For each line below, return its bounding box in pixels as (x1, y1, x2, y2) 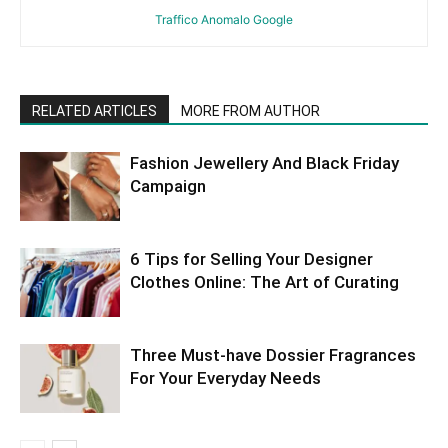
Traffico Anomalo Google (155, 11, 293, 27)
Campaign (130, 175, 206, 196)
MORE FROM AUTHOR (181, 102, 320, 119)
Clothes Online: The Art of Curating (130, 271, 399, 292)
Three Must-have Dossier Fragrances (130, 344, 416, 365)
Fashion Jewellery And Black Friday (130, 152, 399, 173)
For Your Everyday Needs (130, 367, 321, 388)
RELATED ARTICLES (32, 102, 157, 119)
